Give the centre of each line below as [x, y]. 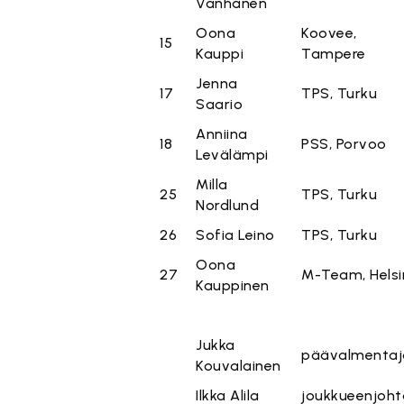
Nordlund [228, 205]
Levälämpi [232, 155]
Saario [220, 104]
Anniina [222, 134]
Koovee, [329, 33]
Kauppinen [233, 285]
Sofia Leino [235, 235]
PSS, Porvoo [344, 144]
